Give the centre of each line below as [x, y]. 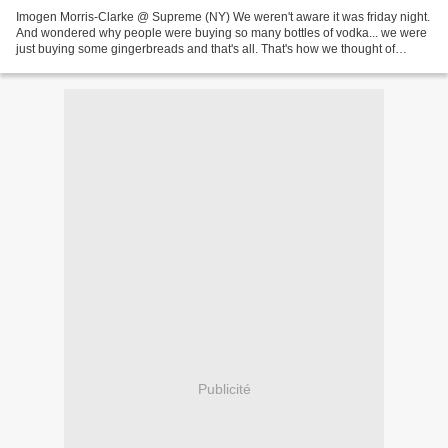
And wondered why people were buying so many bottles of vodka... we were [221, 33]
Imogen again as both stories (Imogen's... [127, 65]
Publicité [224, 388]
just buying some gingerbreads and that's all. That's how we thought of [205, 49]
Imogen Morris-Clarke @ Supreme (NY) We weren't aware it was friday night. [223, 17]
